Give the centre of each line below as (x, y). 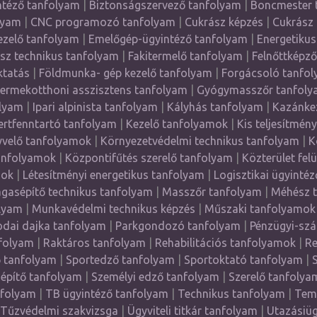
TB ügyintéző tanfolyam (106, 294)
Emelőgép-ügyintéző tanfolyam (168, 39)
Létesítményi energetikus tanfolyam (113, 175)
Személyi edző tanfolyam (155, 277)
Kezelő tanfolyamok (177, 124)
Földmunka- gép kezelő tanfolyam (125, 73)
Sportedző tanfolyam (120, 260)
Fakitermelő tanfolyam (185, 56)
